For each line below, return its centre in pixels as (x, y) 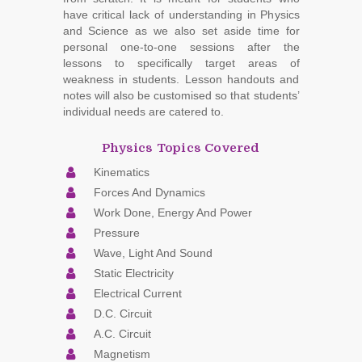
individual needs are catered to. (143, 111)
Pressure (116, 232)
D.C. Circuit (122, 313)
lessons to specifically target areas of (181, 63)
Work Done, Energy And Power (173, 212)
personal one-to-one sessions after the (181, 46)
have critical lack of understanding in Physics (181, 14)
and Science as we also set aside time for (181, 30)
